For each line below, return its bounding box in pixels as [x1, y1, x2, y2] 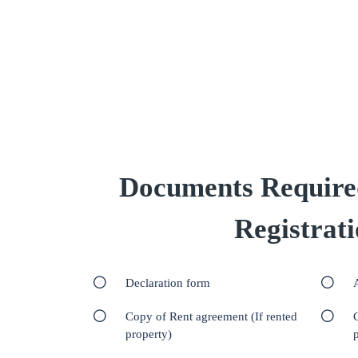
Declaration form [125, 276, 210, 289]
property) [125, 328, 172, 340]
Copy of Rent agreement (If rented [125, 310, 297, 323]
